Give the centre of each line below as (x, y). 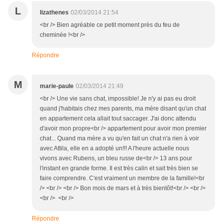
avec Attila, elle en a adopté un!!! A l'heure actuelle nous (114, 149)
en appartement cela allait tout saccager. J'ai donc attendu (118, 119)
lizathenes (54, 13)
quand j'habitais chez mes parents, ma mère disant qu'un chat (123, 109)
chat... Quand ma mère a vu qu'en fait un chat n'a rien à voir (119, 139)
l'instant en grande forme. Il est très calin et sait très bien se (119, 168)
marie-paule (57, 86)
